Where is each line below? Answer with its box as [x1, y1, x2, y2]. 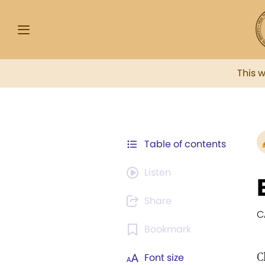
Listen [144, 166, 171, 179]
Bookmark [144, 222, 191, 236]
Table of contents [144, 137, 226, 151]
